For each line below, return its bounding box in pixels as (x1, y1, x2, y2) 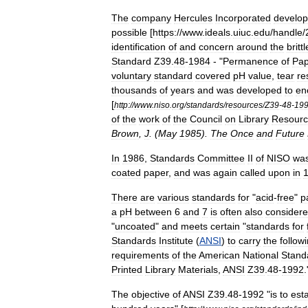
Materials (178, 264, 218, 275)
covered (195, 70, 230, 81)
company (131, 12, 171, 23)
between (135, 206, 172, 217)
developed (236, 85, 282, 96)
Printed (111, 264, 142, 275)
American (199, 250, 240, 261)
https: (153, 27, 177, 38)
